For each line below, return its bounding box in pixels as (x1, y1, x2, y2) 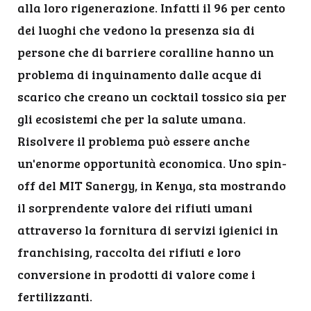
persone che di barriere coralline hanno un (17, 44, 274, 60)
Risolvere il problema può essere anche (17, 133, 250, 149)
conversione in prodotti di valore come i (17, 266, 255, 283)
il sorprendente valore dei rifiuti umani (17, 199, 253, 216)
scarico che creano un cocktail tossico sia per (17, 88, 287, 105)
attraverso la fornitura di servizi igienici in (17, 221, 278, 238)
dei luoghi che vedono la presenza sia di (17, 22, 255, 38)
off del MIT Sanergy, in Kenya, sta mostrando (17, 177, 286, 194)
